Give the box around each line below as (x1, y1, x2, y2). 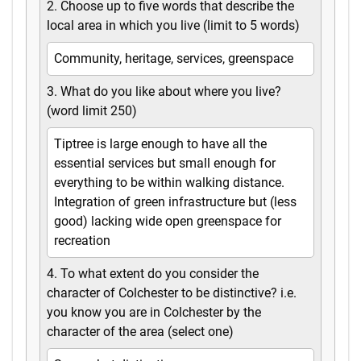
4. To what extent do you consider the (47, 266, 259, 282)
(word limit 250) (47, 103, 137, 119)
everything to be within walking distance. (54, 175, 284, 191)
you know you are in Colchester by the (47, 305, 261, 321)
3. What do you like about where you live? (47, 84, 281, 100)
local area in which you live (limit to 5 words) (47, 18, 300, 34)
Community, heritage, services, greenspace (54, 51, 293, 67)
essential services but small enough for (54, 156, 276, 172)
